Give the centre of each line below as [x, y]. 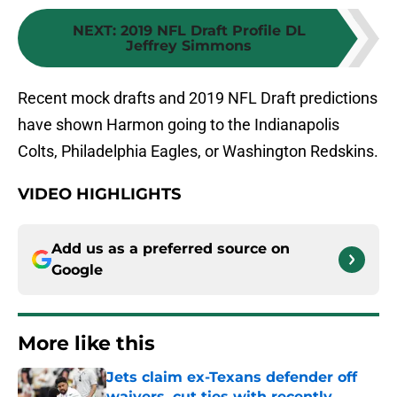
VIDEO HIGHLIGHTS [99, 195]
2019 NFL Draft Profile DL [213, 31]
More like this [86, 344]
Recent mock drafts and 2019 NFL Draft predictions [198, 98]
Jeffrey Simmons [189, 46]
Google [77, 270]
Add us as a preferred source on [171, 249]
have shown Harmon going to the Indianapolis [179, 125]
